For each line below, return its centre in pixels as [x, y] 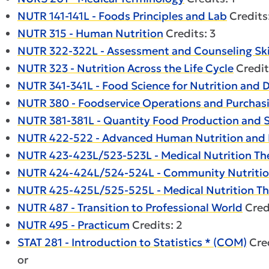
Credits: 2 [156, 225]
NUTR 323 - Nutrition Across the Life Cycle [125, 68]
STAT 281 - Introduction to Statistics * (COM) [132, 242]
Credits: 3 [189, 33]
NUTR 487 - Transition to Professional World [130, 207]
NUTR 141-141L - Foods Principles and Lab [122, 16]
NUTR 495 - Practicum [74, 225]
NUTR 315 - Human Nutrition [90, 33]
